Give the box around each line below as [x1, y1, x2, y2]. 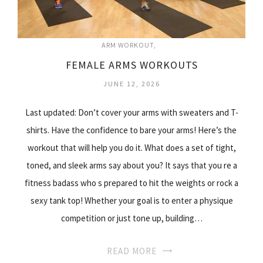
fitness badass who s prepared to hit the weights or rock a [25, 177, 238, 188]
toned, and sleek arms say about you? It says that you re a [26, 159, 237, 171]
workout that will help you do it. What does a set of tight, [27, 141, 236, 153]
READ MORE [106, 245, 157, 257]
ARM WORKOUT [101, 40, 154, 49]
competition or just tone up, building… [60, 212, 203, 224]
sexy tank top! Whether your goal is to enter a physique [30, 194, 233, 206]
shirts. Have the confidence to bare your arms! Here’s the [26, 124, 237, 136]
